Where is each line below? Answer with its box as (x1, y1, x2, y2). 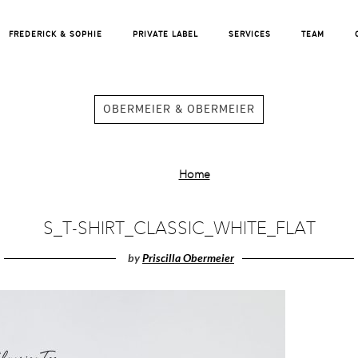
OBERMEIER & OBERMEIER (103, 104, 255, 115)
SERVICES (228, 30, 271, 38)
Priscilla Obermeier (142, 251, 234, 265)
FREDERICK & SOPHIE (8, 30, 102, 38)
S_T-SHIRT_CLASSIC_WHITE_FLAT (42, 221, 316, 238)
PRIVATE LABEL (132, 30, 198, 38)
